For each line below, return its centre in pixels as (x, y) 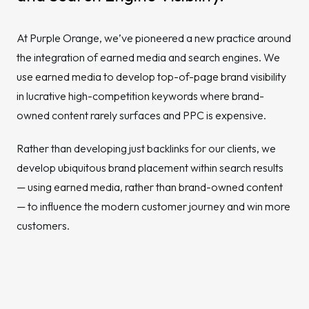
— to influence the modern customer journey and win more (153, 206)
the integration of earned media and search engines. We (148, 57)
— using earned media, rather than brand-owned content (150, 187)
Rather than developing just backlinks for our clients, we (146, 148)
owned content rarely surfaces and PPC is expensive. (141, 115)
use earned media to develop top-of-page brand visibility (151, 77)
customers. (43, 226)
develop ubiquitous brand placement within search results (150, 168)
